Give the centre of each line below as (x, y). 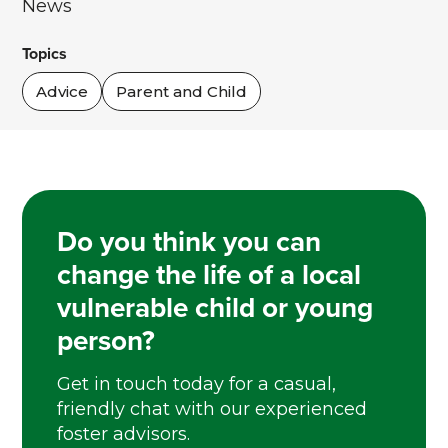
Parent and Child (182, 91)
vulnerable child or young (215, 307)
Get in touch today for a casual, (197, 384)
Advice (62, 91)
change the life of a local (209, 274)
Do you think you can (189, 241)
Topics (45, 53)
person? (106, 340)
